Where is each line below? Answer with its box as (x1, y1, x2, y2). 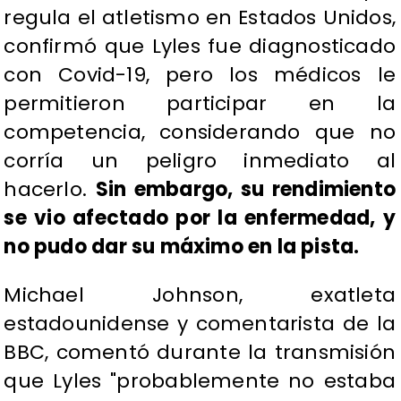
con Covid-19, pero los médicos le (4, 61, 396, 90)
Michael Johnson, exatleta (4, 281, 396, 310)
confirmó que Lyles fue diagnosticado (4, 32, 396, 61)
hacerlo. (4, 175, 96, 204)
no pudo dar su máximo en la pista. (4, 233, 360, 261)
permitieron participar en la (4, 90, 396, 118)
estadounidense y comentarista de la (4, 310, 396, 338)
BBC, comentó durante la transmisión (4, 338, 396, 367)
